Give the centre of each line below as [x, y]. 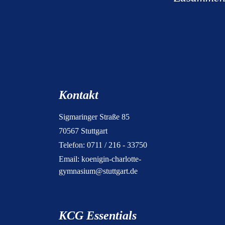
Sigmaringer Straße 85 [94, 117]
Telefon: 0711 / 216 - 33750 [103, 145]
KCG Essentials [98, 215]
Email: [70, 159]
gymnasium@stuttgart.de [98, 171]
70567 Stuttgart [83, 131]
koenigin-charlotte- [111, 159]
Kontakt [79, 95]
